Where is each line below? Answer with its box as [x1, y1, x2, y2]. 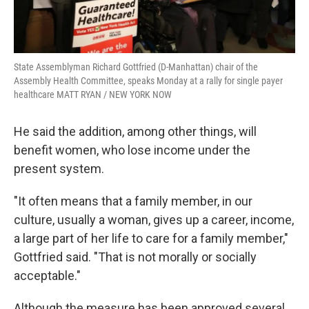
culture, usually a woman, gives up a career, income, [14, 212, 294, 227]
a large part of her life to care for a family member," [14, 231, 288, 246]
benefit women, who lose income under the [14, 143, 250, 157]
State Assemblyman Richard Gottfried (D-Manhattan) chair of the [14, 61, 258, 72]
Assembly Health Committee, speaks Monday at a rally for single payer [14, 75, 283, 86]
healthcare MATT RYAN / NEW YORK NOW [14, 89, 172, 100]
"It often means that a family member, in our [14, 194, 252, 208]
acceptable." [14, 268, 81, 283]
